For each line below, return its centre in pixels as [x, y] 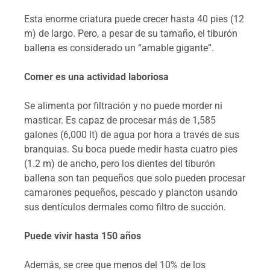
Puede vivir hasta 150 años [83, 236]
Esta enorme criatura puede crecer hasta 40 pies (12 [134, 19]
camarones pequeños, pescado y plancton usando [131, 192]
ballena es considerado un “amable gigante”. [119, 48]
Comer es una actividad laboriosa [96, 77]
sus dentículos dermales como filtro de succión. [125, 207]
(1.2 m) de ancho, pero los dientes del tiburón [120, 163]
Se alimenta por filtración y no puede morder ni [123, 105]
